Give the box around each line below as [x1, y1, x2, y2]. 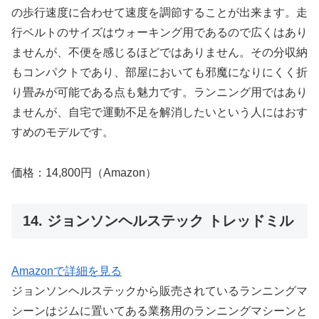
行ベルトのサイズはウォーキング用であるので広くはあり [11, 26, 308, 39]
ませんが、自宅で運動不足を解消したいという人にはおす [11, 106, 308, 119]
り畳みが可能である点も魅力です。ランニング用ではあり [11, 86, 308, 99]
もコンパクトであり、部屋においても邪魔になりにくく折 [11, 66, 308, 79]
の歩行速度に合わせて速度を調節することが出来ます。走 [11, 6, 308, 19]
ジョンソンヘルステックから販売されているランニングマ [11, 285, 308, 298]
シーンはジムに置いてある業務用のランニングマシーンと [11, 305, 308, 318]
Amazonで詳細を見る [11, 265, 122, 278]
